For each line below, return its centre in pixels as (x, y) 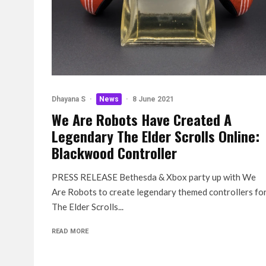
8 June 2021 (153, 99)
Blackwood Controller (114, 153)
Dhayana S (69, 99)
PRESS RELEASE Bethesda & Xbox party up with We (154, 177)
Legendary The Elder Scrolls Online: (156, 136)
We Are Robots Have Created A (142, 119)
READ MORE (70, 231)
